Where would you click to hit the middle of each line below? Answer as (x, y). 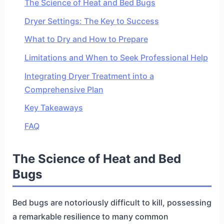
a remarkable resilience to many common (90, 216)
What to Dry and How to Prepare (86, 39)
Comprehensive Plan (64, 89)
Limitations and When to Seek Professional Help (116, 58)
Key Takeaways (53, 108)
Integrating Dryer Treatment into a (89, 76)
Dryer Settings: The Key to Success (91, 21)
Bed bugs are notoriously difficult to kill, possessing (112, 202)
